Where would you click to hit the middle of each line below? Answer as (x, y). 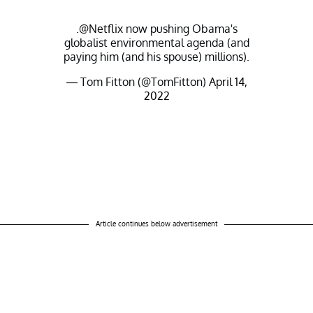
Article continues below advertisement (156, 223)
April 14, (228, 81)
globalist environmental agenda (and (156, 42)
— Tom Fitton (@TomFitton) (137, 81)
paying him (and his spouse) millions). (156, 56)
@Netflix (101, 28)
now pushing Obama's (180, 28)
